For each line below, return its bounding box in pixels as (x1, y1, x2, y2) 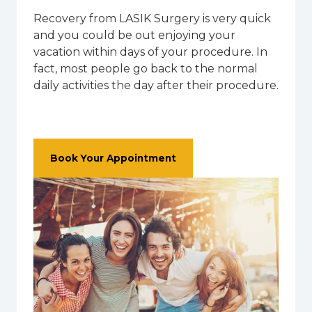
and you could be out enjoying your (33, 28, 235, 42)
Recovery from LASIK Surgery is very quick (33, 11, 271, 25)
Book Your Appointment (50, 152, 176, 164)
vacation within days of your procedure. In (33, 45, 267, 58)
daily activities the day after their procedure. (33, 78, 279, 92)
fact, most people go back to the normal (33, 61, 258, 75)
